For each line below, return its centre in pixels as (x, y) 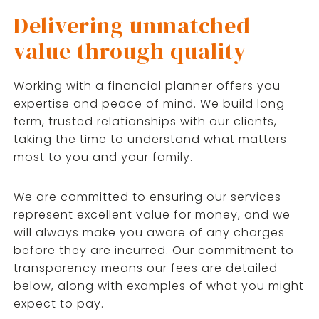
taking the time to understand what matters (150, 139)
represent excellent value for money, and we (152, 215)
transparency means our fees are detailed (145, 268)
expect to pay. (58, 304)
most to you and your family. (103, 157)
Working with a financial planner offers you (147, 86)
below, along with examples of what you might (158, 286)
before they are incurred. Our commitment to (153, 250)
